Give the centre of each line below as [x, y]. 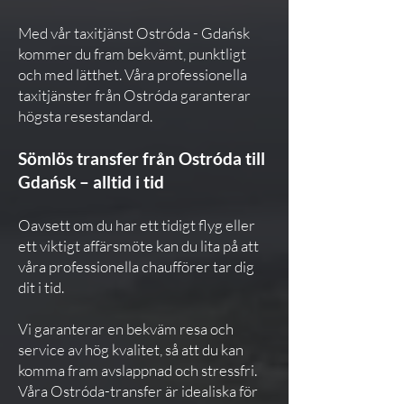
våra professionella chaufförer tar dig [136, 266]
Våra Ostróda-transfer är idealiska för [138, 391]
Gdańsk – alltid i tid [91, 182]
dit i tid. [41, 287]
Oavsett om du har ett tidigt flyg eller [137, 225]
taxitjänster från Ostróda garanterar [134, 95]
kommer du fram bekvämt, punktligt [132, 54]
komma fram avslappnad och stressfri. [138, 370]
